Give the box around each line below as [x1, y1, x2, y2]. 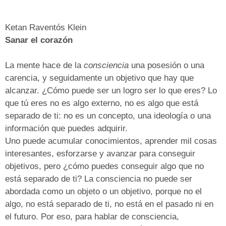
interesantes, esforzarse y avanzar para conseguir [5, 149, 195, 159]
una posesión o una [129, 61, 204, 71]
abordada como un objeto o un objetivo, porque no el [5, 187, 202, 197]
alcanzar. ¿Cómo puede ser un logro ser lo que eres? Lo [5, 86, 217, 96]
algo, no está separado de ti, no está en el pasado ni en [5, 199, 213, 209]
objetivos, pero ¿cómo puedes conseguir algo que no [5, 161, 204, 172]
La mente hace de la [5, 61, 84, 71]
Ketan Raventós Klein [5, 23, 86, 33]
